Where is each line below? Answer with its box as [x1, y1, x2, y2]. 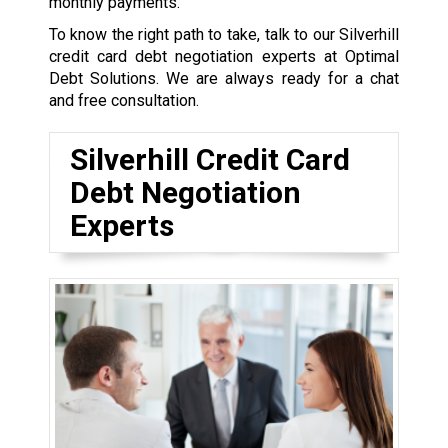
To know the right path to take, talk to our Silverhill [48, 25, 400, 45]
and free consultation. [48, 91, 199, 111]
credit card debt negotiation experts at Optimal [48, 47, 400, 67]
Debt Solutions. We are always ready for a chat [48, 69, 400, 89]
